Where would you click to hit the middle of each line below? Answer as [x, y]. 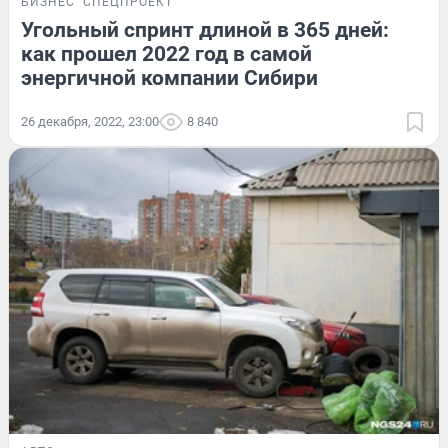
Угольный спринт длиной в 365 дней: [205, 29]
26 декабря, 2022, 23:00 [90, 121]
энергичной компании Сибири [169, 77]
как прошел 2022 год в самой [166, 53]
